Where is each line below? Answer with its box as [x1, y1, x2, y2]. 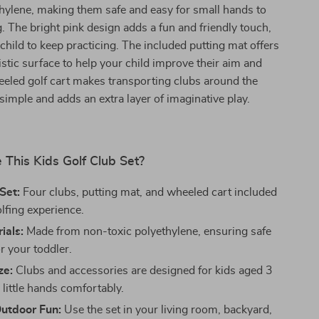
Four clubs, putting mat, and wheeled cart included [20, 187, 278, 198]
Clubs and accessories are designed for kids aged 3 [13, 265, 273, 276]
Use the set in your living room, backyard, [61, 304, 273, 315]
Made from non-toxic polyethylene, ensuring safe [23, 226, 272, 237]
